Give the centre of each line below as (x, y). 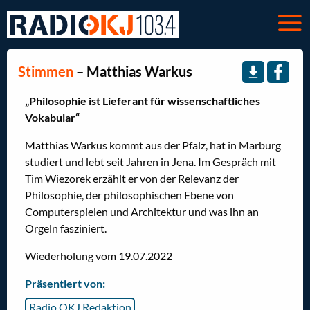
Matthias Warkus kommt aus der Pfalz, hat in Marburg (153, 145)
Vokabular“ (52, 118)
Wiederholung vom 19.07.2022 (99, 256)
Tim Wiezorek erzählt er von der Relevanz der (132, 179)
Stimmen (46, 71)
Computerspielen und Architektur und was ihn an (142, 212)
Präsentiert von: (65, 284)
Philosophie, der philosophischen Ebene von (129, 195)
